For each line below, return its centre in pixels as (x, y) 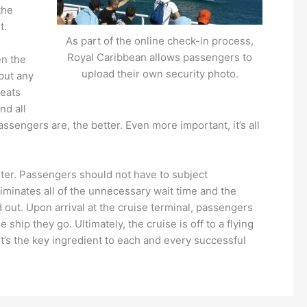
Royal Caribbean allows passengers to (160, 58)
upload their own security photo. (160, 74)
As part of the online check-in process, (160, 41)
